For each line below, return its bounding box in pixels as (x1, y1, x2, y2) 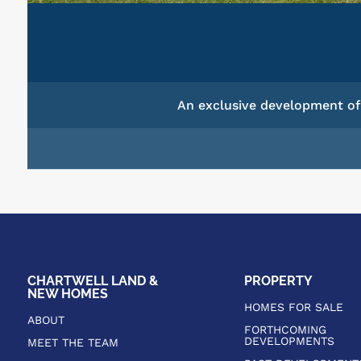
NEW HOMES (27, 286, 108, 302)
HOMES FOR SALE (243, 301, 343, 314)
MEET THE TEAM (27, 336, 118, 350)
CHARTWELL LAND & (27, 273, 158, 289)
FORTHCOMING (243, 323, 326, 337)
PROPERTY (243, 273, 313, 289)
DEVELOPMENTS (243, 334, 334, 348)
